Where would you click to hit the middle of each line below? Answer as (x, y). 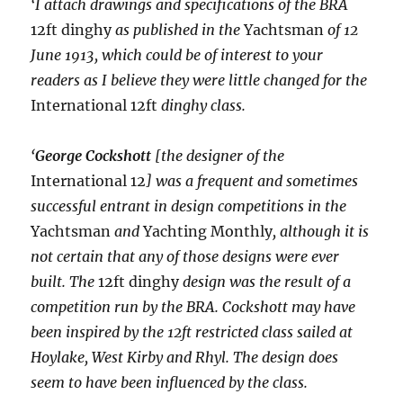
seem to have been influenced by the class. (170, 383)
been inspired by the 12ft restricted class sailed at (192, 332)
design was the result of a (267, 282)
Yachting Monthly (208, 232)
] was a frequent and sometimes (252, 181)
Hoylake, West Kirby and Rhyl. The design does (185, 358)
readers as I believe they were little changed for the (199, 81)
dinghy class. (204, 106)
